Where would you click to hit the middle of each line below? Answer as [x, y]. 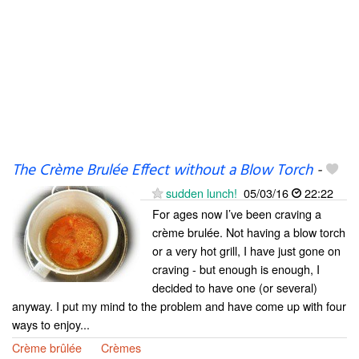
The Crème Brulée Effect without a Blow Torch [162, 171]
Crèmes [121, 347]
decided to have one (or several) [235, 287]
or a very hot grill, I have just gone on [246, 250]
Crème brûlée [47, 347]
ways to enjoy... [51, 324]
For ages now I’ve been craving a [237, 214]
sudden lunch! [202, 193]
